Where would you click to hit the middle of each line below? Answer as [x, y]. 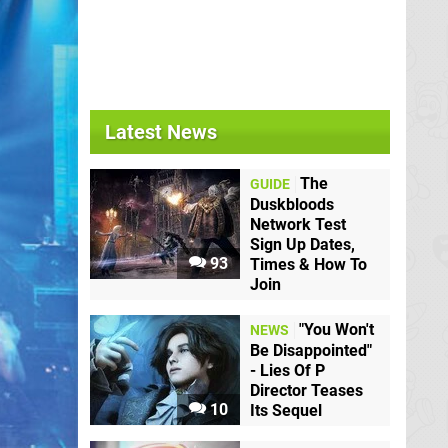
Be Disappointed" [311, 351]
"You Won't [336, 330]
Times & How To [308, 264]
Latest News [161, 132]
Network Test [298, 224]
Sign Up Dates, [302, 244]
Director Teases [306, 391]
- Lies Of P [287, 371]
